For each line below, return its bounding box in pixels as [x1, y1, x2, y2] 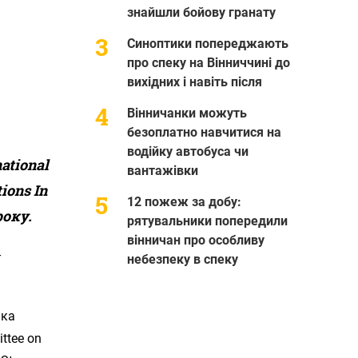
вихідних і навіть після [126, 74, 262, 89]
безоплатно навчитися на [126, 124, 281, 140]
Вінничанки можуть [126, 105, 247, 121]
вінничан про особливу [126, 232, 265, 248]
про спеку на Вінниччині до [126, 54, 290, 70]
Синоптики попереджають [126, 35, 288, 51]
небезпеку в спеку [126, 251, 238, 267]
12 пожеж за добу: [126, 193, 241, 209]
